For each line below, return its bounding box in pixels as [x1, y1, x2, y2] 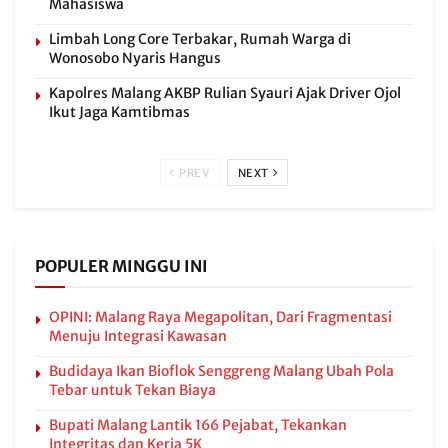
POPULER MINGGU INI [35, 256, 208, 276]
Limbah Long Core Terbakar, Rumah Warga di [49, 30, 351, 48]
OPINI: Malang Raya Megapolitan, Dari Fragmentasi [49, 308, 392, 326]
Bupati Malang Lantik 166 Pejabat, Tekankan [49, 416, 347, 434]
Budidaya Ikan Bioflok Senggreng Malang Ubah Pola [49, 362, 394, 380]
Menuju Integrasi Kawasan [49, 327, 227, 345]
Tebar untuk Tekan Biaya [49, 381, 216, 399]
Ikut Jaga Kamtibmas [49, 103, 190, 121]
